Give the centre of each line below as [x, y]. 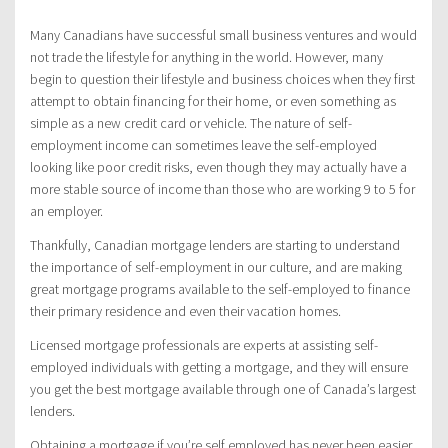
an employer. [66, 211]
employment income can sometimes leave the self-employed [203, 145]
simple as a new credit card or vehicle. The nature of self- [191, 123]
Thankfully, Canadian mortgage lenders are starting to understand [215, 245]
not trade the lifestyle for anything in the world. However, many [206, 57]
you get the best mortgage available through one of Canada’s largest [223, 389]
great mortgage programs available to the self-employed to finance [220, 289]
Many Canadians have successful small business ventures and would [223, 35]
